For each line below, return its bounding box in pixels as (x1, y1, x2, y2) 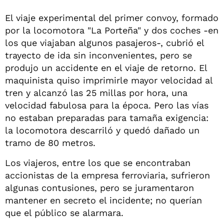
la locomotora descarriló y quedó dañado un (5, 124, 199, 135)
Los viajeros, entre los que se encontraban (5, 157, 190, 168)
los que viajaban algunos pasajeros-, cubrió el (5, 37, 204, 48)
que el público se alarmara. (5, 207, 123, 218)
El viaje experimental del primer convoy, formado (5, 12, 218, 23)
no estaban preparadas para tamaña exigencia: (5, 112, 208, 123)
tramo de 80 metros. (5, 137, 95, 148)
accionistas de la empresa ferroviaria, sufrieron (5, 169, 210, 180)
